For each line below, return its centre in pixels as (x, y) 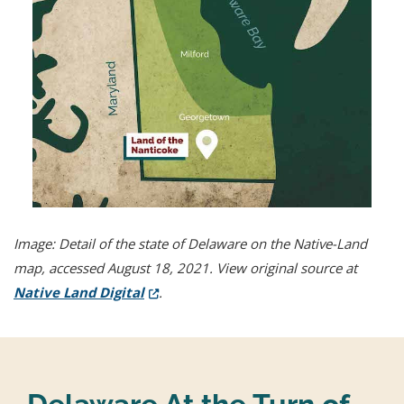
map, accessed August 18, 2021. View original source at (185, 267)
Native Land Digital (79, 292)
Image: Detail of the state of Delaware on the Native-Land (190, 243)
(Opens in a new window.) (230, 291)
